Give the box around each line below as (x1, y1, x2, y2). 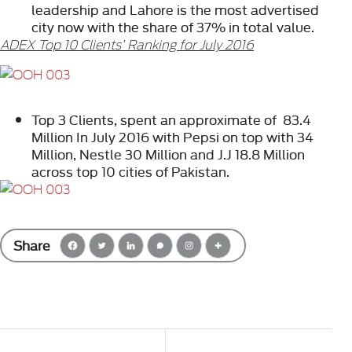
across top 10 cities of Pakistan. (31, 161, 229, 181)
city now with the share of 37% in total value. (31, 16, 314, 37)
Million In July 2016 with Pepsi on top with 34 (31, 126, 313, 147)
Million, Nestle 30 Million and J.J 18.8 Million (31, 144, 305, 164)
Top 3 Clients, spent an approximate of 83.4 (31, 109, 311, 130)
